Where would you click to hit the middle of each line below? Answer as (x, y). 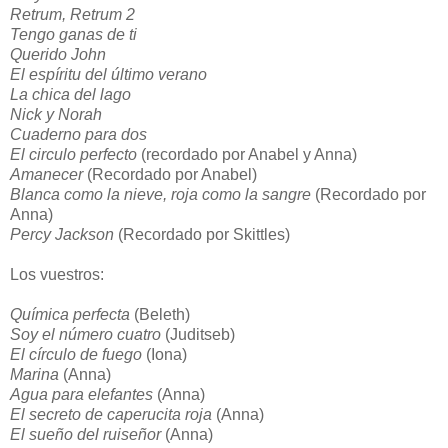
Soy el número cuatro (85, 334)
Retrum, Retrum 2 (72, 14)
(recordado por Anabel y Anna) (247, 154)
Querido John (58, 54)
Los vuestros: (57, 274)
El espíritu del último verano (108, 74)
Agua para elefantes (83, 394)
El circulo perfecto (73, 154)
